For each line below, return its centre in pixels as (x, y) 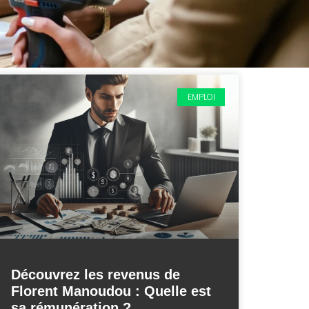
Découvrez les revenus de (96, 274)
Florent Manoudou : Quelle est (111, 291)
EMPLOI (201, 97)
